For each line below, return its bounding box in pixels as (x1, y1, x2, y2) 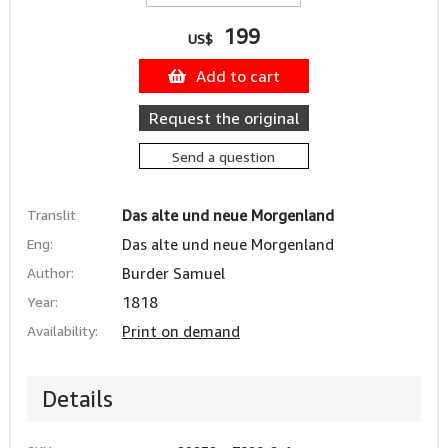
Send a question (172, 148, 276, 165)
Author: (26, 264, 74, 281)
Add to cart (195, 66, 280, 86)
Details (41, 386, 113, 412)
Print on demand (121, 322, 240, 340)
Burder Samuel (121, 264, 225, 282)
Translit (26, 206, 76, 223)
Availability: (26, 322, 98, 339)
